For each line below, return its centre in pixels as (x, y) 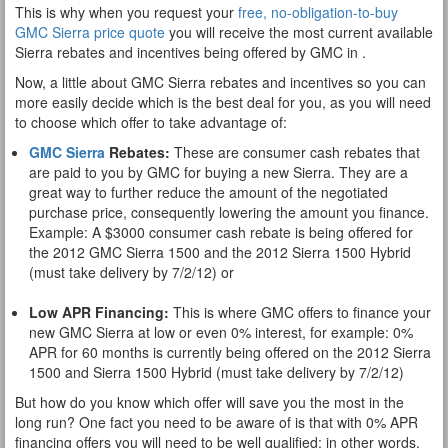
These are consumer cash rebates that (295, 152)
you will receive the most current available (299, 32)
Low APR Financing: (99, 312)
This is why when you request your (126, 12)
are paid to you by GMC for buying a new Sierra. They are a (218, 172)
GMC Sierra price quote (90, 32)
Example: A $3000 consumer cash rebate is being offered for (221, 232)
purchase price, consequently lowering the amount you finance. (229, 212)
